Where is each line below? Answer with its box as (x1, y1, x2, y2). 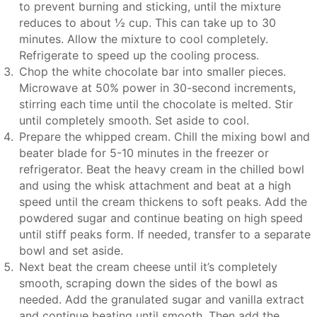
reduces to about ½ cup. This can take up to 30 (19, 15, 277, 30)
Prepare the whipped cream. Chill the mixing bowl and (19, 129, 311, 144)
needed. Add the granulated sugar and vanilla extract (19, 292, 305, 306)
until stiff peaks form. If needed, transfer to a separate (19, 226, 311, 241)
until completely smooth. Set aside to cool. (19, 113, 250, 127)
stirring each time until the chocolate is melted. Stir (19, 96, 294, 111)
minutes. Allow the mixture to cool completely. (19, 31, 269, 46)
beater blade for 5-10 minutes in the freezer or (19, 145, 270, 160)
